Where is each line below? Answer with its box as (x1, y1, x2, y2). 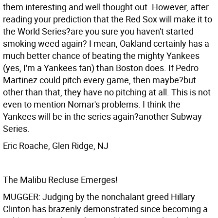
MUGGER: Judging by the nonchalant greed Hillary (3, 191, 195, 202)
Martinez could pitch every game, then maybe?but (3, 74, 196, 86)
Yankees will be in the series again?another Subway (3, 110, 202, 122)
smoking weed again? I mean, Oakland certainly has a (3, 37, 209, 49)
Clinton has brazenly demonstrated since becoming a (3, 203, 208, 215)
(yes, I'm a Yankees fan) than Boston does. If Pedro (3, 62, 199, 73)
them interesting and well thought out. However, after (3, 1, 209, 13)
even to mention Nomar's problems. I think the (3, 98, 181, 110)
